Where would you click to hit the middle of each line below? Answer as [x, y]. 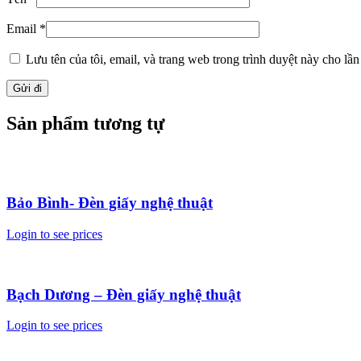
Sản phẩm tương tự [85, 123]
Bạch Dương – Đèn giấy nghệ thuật [124, 294]
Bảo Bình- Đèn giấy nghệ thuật [110, 203]
